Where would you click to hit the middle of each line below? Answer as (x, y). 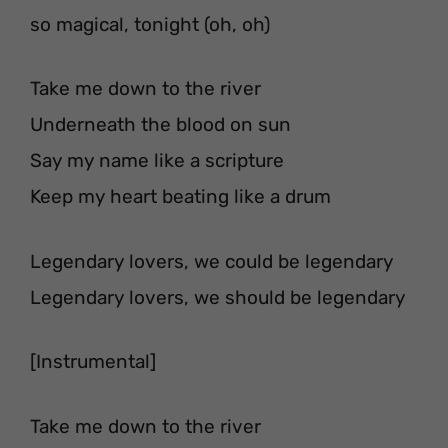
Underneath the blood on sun (160, 124)
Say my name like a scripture (157, 160)
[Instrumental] (93, 361)
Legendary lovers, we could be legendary (211, 261)
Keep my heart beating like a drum (180, 196)
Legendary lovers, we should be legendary (217, 297)
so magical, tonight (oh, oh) (150, 24)
